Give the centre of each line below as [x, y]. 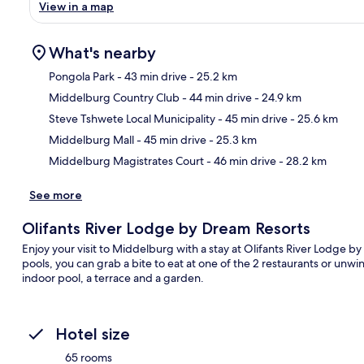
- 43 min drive [151, 76]
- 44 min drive [216, 97]
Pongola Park [82, 76]
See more [56, 195]
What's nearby [102, 52]
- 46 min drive [240, 160]
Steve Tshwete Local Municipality [132, 118]
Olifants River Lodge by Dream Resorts [166, 228]
